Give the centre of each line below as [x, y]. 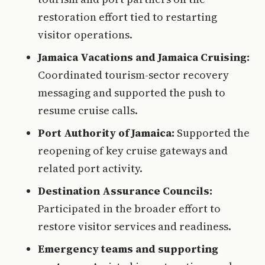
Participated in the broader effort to [129, 209]
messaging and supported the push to [132, 93]
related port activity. [90, 168]
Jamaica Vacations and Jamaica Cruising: [144, 57]
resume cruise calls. [88, 110]
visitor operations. [85, 35]
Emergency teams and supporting [128, 249]
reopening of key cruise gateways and [133, 151]
